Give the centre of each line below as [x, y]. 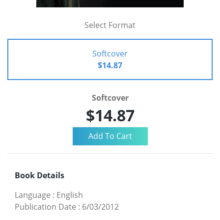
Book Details [40, 175]
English [70, 195]
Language [33, 195]
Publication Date [45, 206]
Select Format [110, 25]
